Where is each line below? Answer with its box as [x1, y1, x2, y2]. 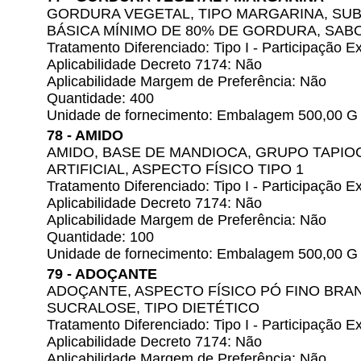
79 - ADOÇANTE [47, 266, 157, 282]
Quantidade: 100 [47, 229, 154, 245]
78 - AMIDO [47, 127, 123, 143]
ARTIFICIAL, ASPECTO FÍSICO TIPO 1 [47, 161, 304, 177]
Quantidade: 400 [47, 90, 154, 106]
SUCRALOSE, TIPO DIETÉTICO [47, 300, 259, 316]
